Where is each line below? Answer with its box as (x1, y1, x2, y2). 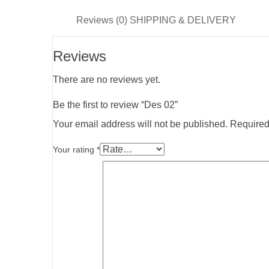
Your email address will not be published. (53, 119, 228, 130)
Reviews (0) (76, 15, 127, 26)
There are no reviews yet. (53, 74, 160, 85)
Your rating (53, 145, 97, 155)
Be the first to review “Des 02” (53, 100, 178, 110)
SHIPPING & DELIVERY (130, 15, 236, 26)
